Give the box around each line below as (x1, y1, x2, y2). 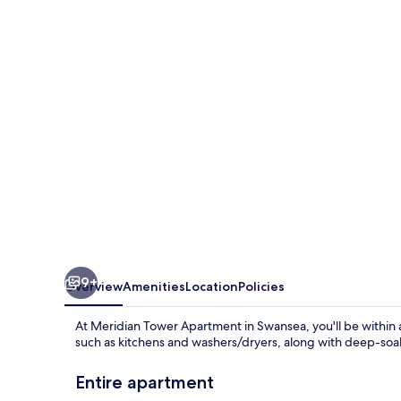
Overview (64, 277, 123, 294)
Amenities (123, 277, 185, 294)
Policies (238, 277, 285, 294)
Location (185, 277, 238, 294)
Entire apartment (75, 371, 214, 393)
